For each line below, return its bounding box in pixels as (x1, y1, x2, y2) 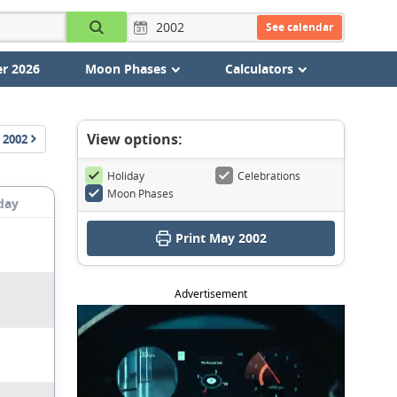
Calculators (224, 60, 293, 77)
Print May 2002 (175, 230, 267, 246)
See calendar (265, 19, 333, 35)
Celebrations (237, 168, 300, 183)
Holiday (107, 168, 144, 183)
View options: (87, 129, 183, 149)
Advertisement (175, 286, 247, 301)
